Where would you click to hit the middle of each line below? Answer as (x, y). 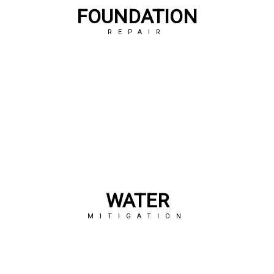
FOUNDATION (137, 17)
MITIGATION (137, 217)
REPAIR (137, 32)
